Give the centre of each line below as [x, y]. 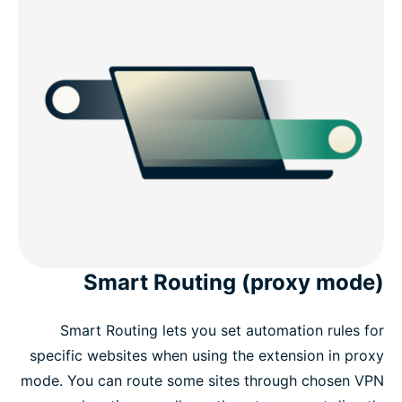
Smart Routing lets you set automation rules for [222, 331]
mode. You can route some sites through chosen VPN [202, 381]
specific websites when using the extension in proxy [207, 356]
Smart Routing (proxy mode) [234, 283]
